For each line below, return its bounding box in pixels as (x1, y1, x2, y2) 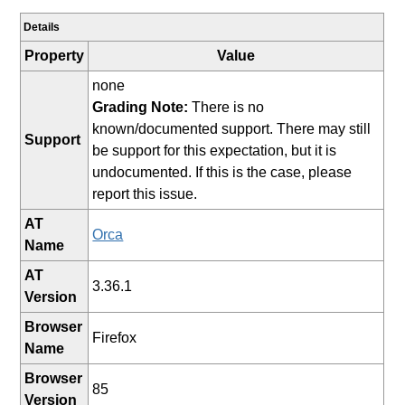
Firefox (92, 329, 137, 345)
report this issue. (92, 185, 198, 202)
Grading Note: (92, 99, 189, 115)
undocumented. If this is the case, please (92, 164, 353, 180)
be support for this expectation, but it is (92, 142, 337, 158)
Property (24, 47, 85, 63)
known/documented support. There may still (92, 120, 372, 137)
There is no (188, 99, 265, 115)
